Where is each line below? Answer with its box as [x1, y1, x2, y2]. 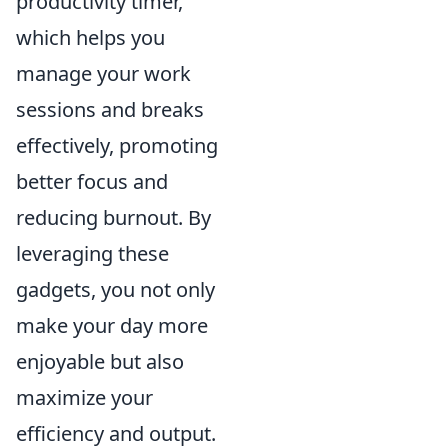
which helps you [16, 24, 165, 51]
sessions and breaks [16, 96, 204, 123]
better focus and [16, 168, 168, 195]
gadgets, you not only [16, 276, 215, 303]
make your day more [16, 312, 208, 339]
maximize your [16, 384, 153, 411]
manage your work [16, 60, 191, 87]
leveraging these [16, 240, 169, 267]
